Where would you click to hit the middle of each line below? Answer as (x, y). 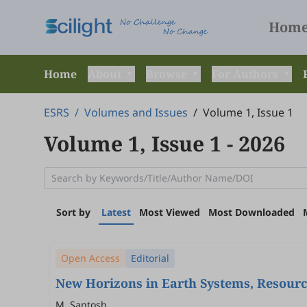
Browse (168, 74)
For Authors (246, 74)
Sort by (73, 212)
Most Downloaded (251, 212)
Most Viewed (170, 212)
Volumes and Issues (136, 112)
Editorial (150, 258)
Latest (116, 212)
